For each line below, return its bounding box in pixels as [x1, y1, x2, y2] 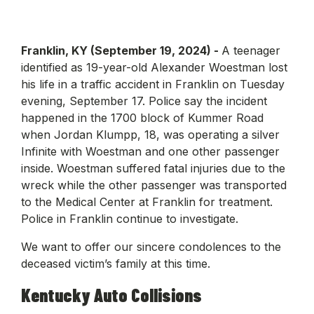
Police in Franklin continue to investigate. [21, 211, 242, 226]
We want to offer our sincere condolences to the [21, 239, 281, 254]
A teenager [221, 43, 280, 57]
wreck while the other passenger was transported [21, 177, 287, 192]
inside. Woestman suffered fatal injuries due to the [21, 161, 285, 175]
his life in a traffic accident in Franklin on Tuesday [21, 76, 285, 91]
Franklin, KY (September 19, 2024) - [21, 43, 221, 57]
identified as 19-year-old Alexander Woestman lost [21, 60, 287, 74]
